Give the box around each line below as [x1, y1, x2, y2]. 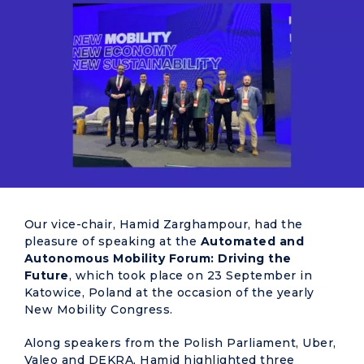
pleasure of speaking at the [24, 234, 201, 249]
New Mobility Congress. [24, 302, 173, 318]
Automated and [200, 234, 305, 249]
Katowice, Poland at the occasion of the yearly [24, 285, 314, 301]
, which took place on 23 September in [68, 268, 313, 284]
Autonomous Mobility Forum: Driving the [24, 251, 292, 266]
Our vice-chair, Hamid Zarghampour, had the [24, 217, 303, 232]
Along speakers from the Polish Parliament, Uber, [24, 336, 336, 351]
